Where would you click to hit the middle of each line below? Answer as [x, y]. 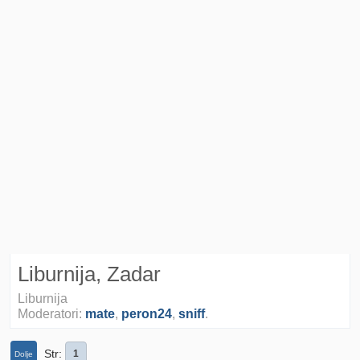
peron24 [147, 313]
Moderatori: [51, 313]
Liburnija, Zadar [89, 274]
